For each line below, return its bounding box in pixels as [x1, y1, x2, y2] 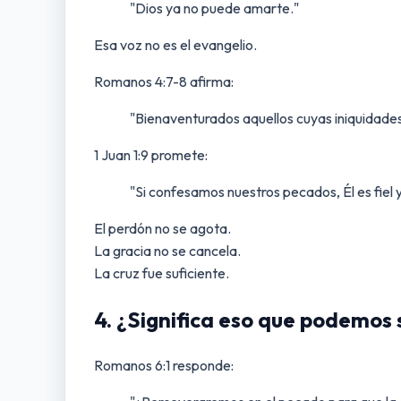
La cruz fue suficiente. [94, 264, 229, 283]
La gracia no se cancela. [94, 242, 241, 260]
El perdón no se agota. [94, 219, 231, 238]
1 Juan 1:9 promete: [94, 146, 208, 165]
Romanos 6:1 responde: [94, 355, 234, 374]
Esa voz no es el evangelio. [94, 36, 257, 55]
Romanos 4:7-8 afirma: [94, 73, 234, 91]
